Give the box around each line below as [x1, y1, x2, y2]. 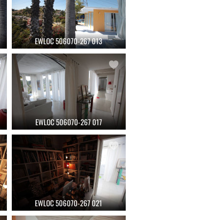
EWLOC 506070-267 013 [35, 35, 103, 46]
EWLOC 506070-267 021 [35, 197, 103, 208]
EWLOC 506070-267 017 [35, 116, 102, 127]
